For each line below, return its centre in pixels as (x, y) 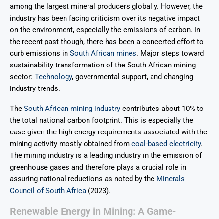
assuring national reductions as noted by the (82, 179)
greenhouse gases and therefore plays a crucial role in (98, 167)
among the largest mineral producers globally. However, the (106, 7)
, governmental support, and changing (132, 77)
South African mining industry (72, 109)
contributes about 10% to (162, 109)
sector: (21, 77)
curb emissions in (39, 54)
